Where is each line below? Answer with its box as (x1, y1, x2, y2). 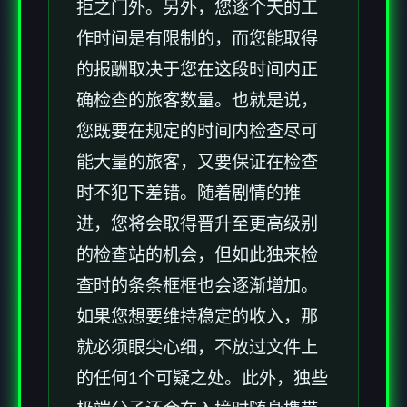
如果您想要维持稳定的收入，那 (76, 307, 318, 327)
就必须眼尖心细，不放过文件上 (76, 338, 318, 358)
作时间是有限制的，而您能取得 (76, 29, 318, 49)
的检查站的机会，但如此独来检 (76, 245, 318, 265)
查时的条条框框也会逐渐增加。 (76, 276, 318, 296)
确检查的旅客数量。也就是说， (76, 91, 318, 111)
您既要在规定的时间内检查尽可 (76, 122, 318, 142)
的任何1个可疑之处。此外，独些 (76, 369, 328, 389)
